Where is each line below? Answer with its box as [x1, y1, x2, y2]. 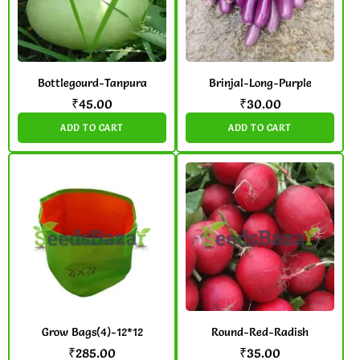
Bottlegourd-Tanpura [37, 76, 147, 91]
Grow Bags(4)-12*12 [41, 325, 143, 340]
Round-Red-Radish [211, 325, 309, 340]
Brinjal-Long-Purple [208, 76, 312, 91]
